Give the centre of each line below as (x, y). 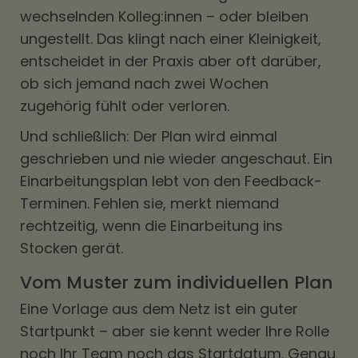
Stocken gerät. (72, 248)
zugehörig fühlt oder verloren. (125, 106)
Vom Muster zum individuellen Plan (177, 282)
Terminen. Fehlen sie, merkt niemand (149, 203)
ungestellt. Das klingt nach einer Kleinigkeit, (171, 39)
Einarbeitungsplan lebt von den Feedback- (171, 181)
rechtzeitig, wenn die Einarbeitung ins (151, 226)
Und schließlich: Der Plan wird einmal (149, 136)
